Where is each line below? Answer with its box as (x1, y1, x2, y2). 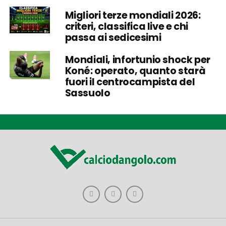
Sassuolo (65, 86, 110, 100)
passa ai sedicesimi (65, 31, 161, 44)
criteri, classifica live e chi (65, 20, 189, 33)
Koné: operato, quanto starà (65, 64, 206, 78)
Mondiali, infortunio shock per (65, 53, 211, 67)
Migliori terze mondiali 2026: (65, 9, 201, 22)
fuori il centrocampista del (65, 75, 195, 89)
